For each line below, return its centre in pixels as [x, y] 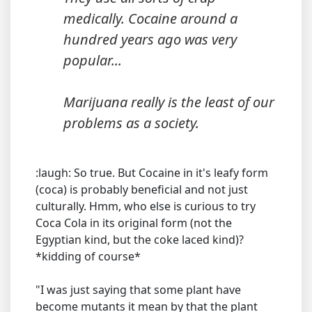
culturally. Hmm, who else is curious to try [146, 206]
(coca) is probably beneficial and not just [142, 189]
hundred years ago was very [150, 39]
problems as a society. [131, 123]
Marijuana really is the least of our [169, 102]
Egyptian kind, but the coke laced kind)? [140, 240]
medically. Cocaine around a [150, 18]
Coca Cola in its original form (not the [134, 223]
